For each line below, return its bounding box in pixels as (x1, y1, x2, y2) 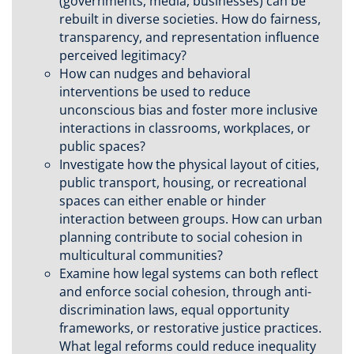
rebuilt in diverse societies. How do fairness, (59, 10, 321, 28)
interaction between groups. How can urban (59, 210, 322, 228)
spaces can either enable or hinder (59, 192, 266, 210)
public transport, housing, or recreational (59, 174, 307, 192)
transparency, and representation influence (59, 28, 319, 47)
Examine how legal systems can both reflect (59, 265, 318, 283)
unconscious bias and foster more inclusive (59, 101, 318, 119)
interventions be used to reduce (59, 83, 250, 101)
